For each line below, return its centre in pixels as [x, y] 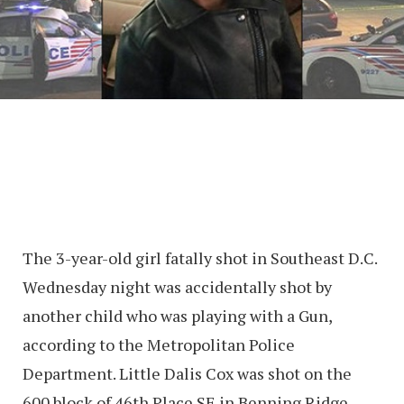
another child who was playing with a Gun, [177, 315]
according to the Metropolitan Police [159, 344]
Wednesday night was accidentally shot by [177, 286]
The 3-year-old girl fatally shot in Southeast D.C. [200, 257]
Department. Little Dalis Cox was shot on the [187, 373]
